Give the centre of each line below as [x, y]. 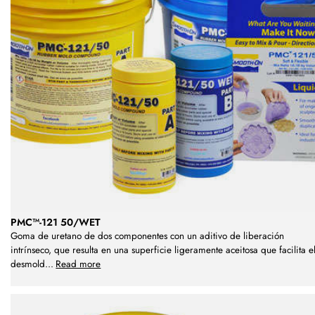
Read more [78, 264]
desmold [28, 264]
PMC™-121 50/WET [56, 222]
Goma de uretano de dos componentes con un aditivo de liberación [147, 236]
